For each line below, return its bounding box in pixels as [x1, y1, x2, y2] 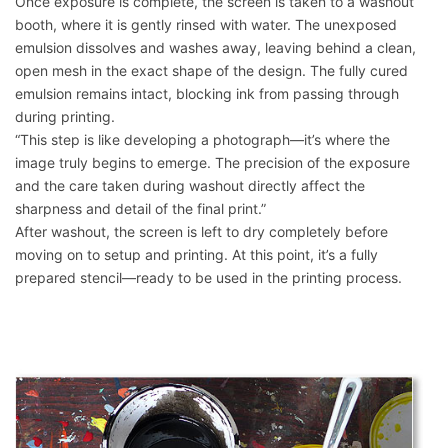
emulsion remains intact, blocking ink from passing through [15, 85, 399, 103]
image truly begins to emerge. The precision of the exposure [15, 154, 410, 172]
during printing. [15, 108, 115, 126]
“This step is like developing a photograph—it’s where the [15, 131, 390, 149]
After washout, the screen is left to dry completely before [15, 223, 388, 241]
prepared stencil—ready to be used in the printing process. [15, 269, 402, 287]
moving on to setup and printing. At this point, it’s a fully [15, 246, 378, 264]
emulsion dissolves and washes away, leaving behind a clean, [15, 39, 416, 57]
